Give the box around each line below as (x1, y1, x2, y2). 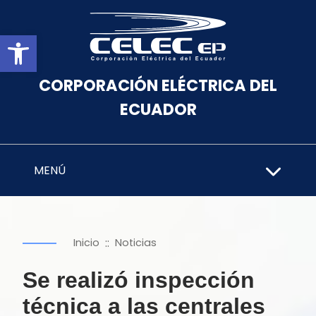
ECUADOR (119, 98, 197, 121)
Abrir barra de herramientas (6, 25, 315, 57)
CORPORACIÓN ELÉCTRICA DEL (39, 74, 277, 97)
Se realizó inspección (23, 267, 255, 293)
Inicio (73, 236, 99, 250)
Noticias (115, 236, 157, 250)
